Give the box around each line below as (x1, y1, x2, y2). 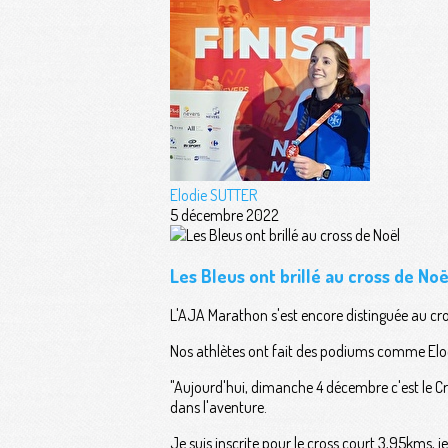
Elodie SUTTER (170, 185, 257, 205)
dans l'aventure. (170, 397, 267, 418)
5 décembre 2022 (170, 205, 279, 225)
